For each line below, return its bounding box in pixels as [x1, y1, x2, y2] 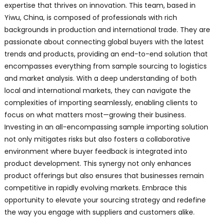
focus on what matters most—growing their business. [4, 110, 186, 120]
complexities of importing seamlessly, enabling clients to [4, 98, 198, 108]
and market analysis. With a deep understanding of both [4, 73, 197, 84]
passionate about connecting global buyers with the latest [4, 37, 204, 47]
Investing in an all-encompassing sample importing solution [4, 122, 208, 132]
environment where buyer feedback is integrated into [4, 146, 187, 157]
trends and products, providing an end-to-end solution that [4, 49, 208, 59]
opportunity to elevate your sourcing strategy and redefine [4, 195, 206, 205]
